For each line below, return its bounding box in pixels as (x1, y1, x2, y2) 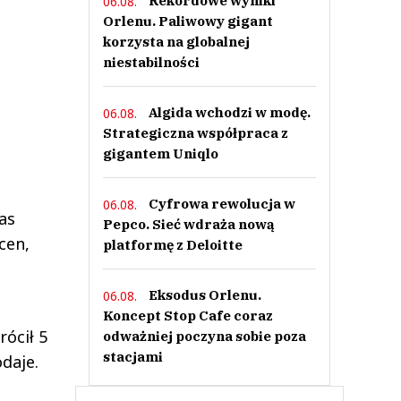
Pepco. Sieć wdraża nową (102, 216, 275, 233)
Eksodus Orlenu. (148, 286, 261, 303)
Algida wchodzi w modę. (148, 104, 311, 121)
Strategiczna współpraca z (102, 124, 288, 141)
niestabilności (102, 54, 200, 71)
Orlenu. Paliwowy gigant (102, 13, 273, 30)
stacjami (102, 348, 163, 365)
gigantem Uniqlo (102, 145, 218, 162)
